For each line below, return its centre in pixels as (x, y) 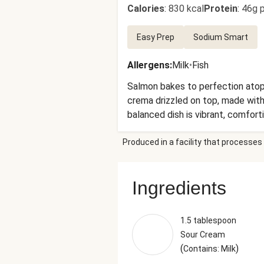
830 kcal (186, 9)
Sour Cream (203, 235)
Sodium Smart (221, 37)
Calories (146, 9)
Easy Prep (156, 37)
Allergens (148, 65)
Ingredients (179, 188)
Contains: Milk (209, 249)
